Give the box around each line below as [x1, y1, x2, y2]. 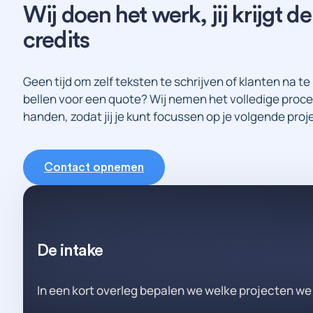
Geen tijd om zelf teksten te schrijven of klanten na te [23, 73, 310, 89]
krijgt [232, 3, 282, 27]
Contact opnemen [44, 161, 144, 173]
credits [23, 29, 89, 52]
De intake [37, 242, 103, 259]
